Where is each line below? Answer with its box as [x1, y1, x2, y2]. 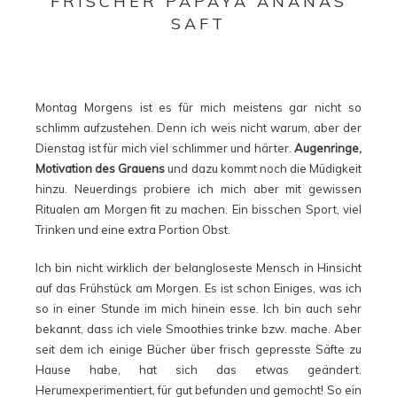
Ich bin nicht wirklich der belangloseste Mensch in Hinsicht [35, 261, 362, 276]
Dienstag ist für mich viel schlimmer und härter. [35, 141, 294, 156]
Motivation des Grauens [35, 161, 166, 176]
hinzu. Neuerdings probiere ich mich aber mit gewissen [35, 182, 362, 197]
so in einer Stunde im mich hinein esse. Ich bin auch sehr [35, 301, 362, 316]
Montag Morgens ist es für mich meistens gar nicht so [35, 100, 362, 115]
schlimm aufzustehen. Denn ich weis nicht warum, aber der [35, 121, 362, 136]
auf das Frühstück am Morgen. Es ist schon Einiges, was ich [35, 281, 362, 296]
